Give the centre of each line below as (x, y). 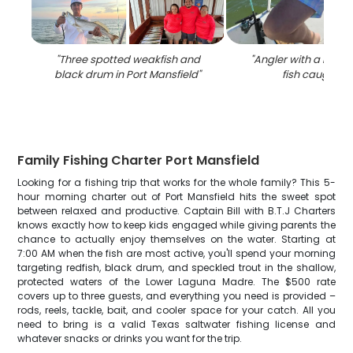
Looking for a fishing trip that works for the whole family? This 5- (176, 182)
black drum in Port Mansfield (126, 74)
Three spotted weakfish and (129, 59)
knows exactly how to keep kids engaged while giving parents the (176, 225)
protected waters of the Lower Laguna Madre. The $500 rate (176, 282)
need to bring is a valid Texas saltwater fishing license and (176, 324)
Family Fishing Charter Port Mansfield (139, 160)
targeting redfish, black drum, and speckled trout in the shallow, (176, 268)
